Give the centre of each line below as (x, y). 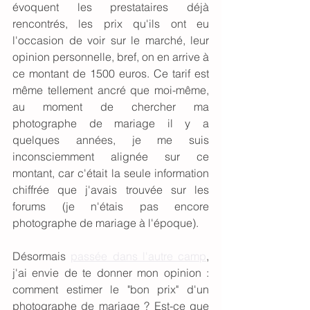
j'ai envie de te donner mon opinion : (111, 272)
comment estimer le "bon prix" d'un (111, 289)
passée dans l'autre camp (138, 256)
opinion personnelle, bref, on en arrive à (111, 56)
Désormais (42, 256)
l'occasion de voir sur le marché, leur (111, 40)
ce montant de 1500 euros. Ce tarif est (111, 73)
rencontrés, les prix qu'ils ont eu (111, 23)
